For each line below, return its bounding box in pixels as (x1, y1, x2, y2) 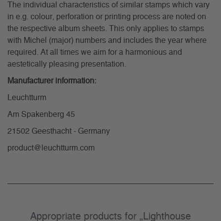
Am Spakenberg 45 (7, 110, 75, 119)
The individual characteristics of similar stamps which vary (7, 1, 210, 9)
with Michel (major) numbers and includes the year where (7, 37, 207, 45)
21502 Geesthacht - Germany (7, 127, 110, 136)
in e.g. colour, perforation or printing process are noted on (7, 13, 206, 21)
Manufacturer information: (7, 77, 96, 85)
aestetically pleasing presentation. (7, 60, 126, 69)
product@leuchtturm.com (7, 144, 95, 152)
